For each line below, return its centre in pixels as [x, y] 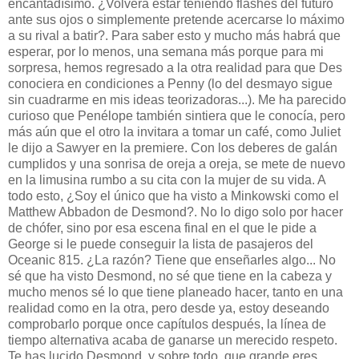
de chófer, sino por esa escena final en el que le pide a [162, 228]
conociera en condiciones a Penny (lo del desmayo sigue [170, 84]
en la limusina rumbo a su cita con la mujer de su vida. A [167, 180]
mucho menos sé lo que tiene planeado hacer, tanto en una [175, 292]
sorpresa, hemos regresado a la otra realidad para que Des [175, 68]
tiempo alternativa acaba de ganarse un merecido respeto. [173, 341]
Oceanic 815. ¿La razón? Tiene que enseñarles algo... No [172, 260]
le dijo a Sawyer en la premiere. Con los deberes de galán [173, 148]
